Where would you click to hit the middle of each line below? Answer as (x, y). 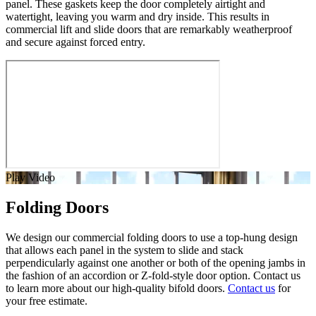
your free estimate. (48, 301)
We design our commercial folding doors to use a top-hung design (152, 238)
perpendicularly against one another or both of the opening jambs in (156, 263)
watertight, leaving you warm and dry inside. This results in (138, 17)
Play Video (30, 178)
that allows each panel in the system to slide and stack (124, 250)
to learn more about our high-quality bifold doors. (117, 288)
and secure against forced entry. (75, 42)
